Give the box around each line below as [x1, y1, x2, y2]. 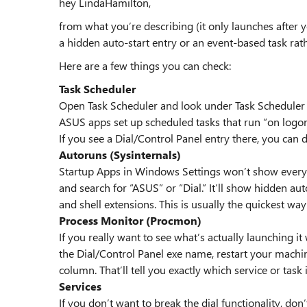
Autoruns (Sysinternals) [59, 147, 181, 162]
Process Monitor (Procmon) [59, 213, 201, 228]
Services [59, 279, 101, 293]
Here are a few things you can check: [59, 58, 231, 73]
